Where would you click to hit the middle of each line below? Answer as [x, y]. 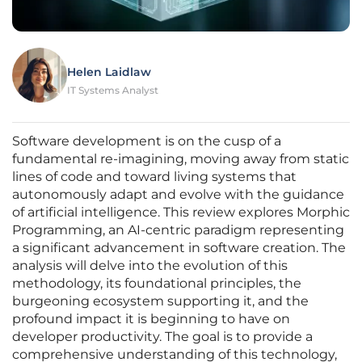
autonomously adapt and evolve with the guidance [178, 195]
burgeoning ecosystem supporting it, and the [160, 301]
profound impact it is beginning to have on [151, 319]
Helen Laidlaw [109, 72]
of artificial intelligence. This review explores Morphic [181, 213]
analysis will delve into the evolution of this [150, 266]
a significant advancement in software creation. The [179, 248]
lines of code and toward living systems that [154, 177]
